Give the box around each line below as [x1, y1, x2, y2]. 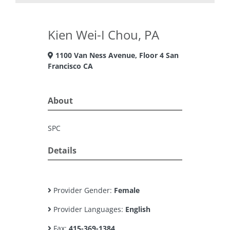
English [125, 204, 150, 214]
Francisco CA [48, 61, 93, 71]
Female [114, 185, 140, 195]
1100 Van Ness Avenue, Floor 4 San [53, 50, 179, 60]
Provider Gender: [51, 185, 114, 195]
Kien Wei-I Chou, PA [48, 26, 159, 43]
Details [48, 145, 76, 156]
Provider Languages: [51, 204, 125, 214]
